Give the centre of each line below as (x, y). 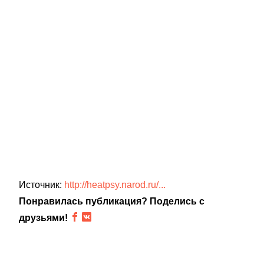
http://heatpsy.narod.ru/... (115, 185)
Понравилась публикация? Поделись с (112, 201)
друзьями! (43, 218)
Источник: (42, 185)
